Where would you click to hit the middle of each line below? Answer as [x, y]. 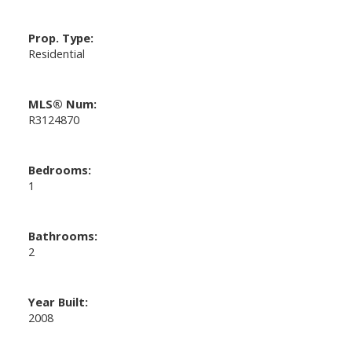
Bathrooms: [62, 235]
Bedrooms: [59, 169]
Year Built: [58, 301]
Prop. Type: [60, 37]
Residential [56, 53]
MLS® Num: [62, 103]
